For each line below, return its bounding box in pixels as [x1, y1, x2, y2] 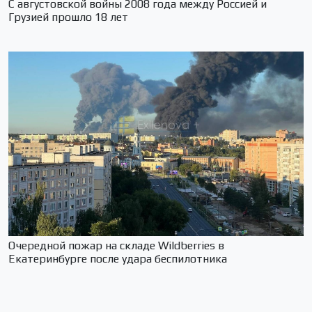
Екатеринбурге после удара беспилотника [8, 252, 227, 266]
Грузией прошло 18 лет [8, 10, 128, 24]
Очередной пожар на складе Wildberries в [8, 239, 224, 253]
